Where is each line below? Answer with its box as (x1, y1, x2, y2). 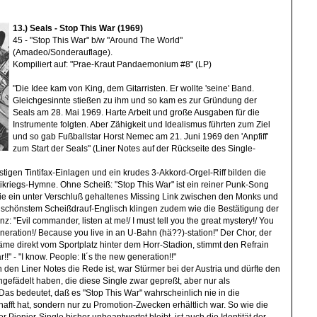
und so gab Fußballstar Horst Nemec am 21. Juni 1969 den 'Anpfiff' (13, 132, 269, 141)
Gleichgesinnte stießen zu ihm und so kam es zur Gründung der (13, 96, 258, 105)
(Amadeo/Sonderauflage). (13, 47, 113, 57)
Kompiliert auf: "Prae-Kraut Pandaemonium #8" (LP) (13, 59, 212, 69)
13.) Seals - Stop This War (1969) (13, 23, 144, 33)
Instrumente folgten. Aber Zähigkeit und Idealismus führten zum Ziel (13, 120, 271, 129)
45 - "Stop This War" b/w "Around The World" (13, 35, 183, 45)
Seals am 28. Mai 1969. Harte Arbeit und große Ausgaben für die (13, 108, 260, 117)
